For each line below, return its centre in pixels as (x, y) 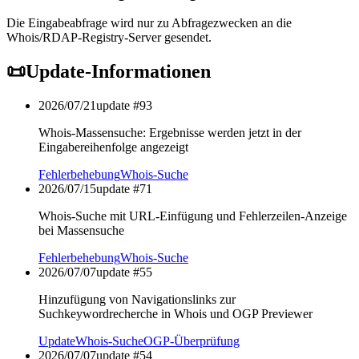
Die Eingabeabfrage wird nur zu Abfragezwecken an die (149, 23)
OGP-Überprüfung (192, 341)
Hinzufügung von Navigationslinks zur (137, 300)
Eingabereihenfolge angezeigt (113, 147)
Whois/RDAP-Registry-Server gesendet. (109, 38)
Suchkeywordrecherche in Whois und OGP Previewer (175, 314)
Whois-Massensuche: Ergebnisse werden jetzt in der (170, 133)
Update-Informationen (118, 72)
